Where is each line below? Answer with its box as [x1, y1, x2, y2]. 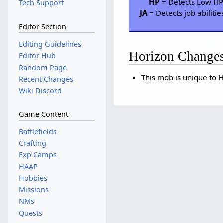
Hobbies [18, 173, 47, 183]
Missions [18, 185, 49, 195]
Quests [18, 208, 42, 218]
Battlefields [18, 127, 57, 137]
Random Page [18, 62, 67, 72]
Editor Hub [18, 51, 56, 61]
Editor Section [18, 22, 66, 32]
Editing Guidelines [18, 39, 81, 49]
